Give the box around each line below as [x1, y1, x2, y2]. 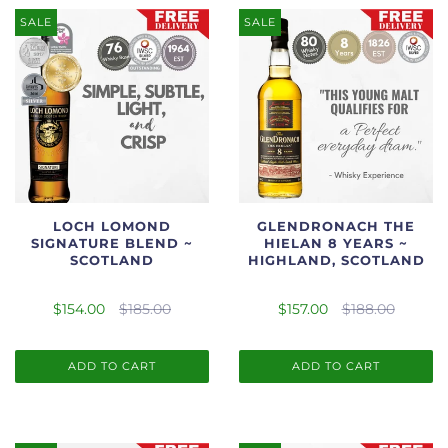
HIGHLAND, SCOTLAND [247, 252, 425, 268]
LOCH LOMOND [53, 218, 171, 234]
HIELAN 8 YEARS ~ [264, 235, 408, 251]
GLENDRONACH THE [257, 218, 415, 234]
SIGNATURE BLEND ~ [31, 235, 193, 251]
